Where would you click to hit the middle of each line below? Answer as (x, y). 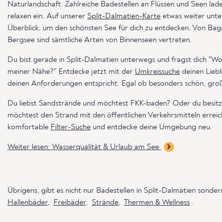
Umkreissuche (157, 72)
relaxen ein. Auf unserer (47, 16)
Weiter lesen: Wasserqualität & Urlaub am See (84, 147)
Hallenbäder (28, 203)
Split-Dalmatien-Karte (124, 16)
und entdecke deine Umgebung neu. (151, 127)
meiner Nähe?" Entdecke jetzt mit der (71, 72)
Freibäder (70, 203)
